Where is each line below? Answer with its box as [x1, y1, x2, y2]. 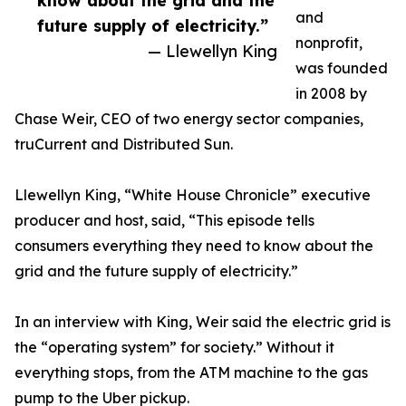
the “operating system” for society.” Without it [14, 338, 334, 357]
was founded [295, 59, 388, 78]
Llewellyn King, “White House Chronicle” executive [14, 186, 371, 205]
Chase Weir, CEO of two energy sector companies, [14, 110, 363, 129]
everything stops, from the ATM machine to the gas [14, 363, 368, 382]
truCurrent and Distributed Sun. [14, 135, 233, 154]
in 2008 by [295, 84, 367, 103]
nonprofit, [295, 34, 362, 53]
